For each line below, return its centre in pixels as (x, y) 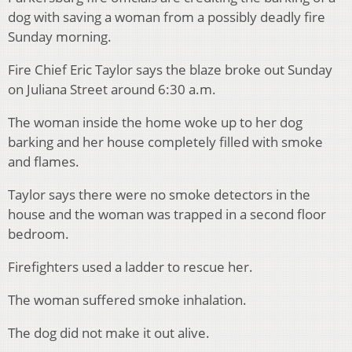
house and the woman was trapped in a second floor (167, 214)
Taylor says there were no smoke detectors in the (159, 195)
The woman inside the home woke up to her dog (155, 123)
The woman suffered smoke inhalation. (127, 300)
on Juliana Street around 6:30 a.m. (112, 90)
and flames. (44, 162)
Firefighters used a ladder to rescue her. (130, 267)
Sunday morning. (60, 37)
